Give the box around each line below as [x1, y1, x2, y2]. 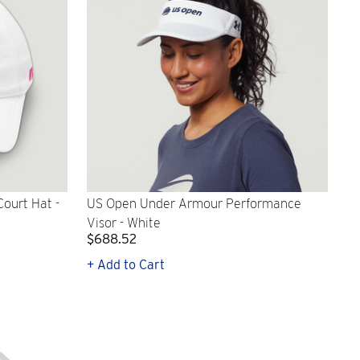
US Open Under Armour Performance [87, 196, 301, 212]
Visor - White [87, 215, 161, 231]
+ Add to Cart [87, 257, 165, 272]
